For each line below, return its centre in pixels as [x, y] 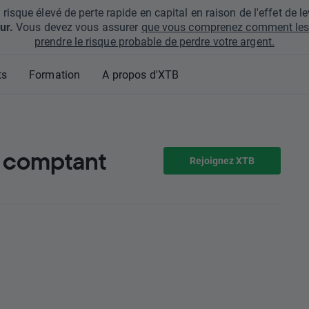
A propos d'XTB [141, 74]
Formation [54, 74]
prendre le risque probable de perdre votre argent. [154, 41]
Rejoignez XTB [222, 160]
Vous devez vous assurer [77, 27]
